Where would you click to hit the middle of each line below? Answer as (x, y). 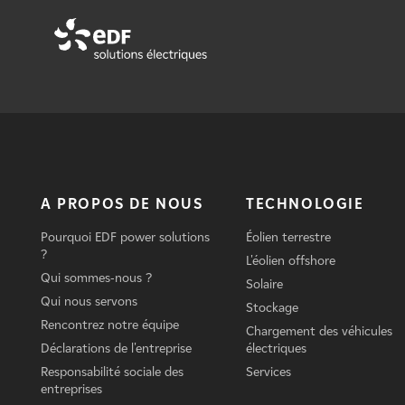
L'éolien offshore (290, 260)
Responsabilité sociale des (112, 372)
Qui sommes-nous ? (96, 278)
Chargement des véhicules (319, 331)
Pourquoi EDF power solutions (125, 237)
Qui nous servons (89, 301)
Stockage (272, 307)
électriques (276, 348)
